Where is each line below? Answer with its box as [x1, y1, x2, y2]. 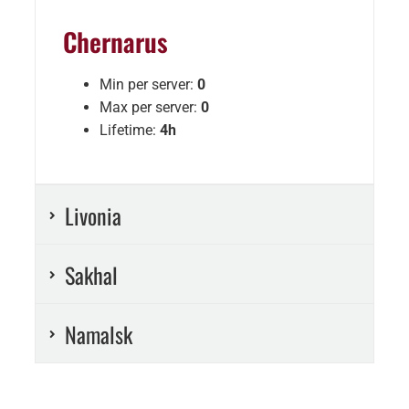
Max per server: [99, 99, 201, 117]
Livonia [64, 199, 121, 233]
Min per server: [99, 76, 197, 94]
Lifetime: [99, 121, 160, 140]
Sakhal [64, 258, 118, 292]
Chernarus [62, 23, 168, 61]
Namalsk [64, 318, 132, 351]
